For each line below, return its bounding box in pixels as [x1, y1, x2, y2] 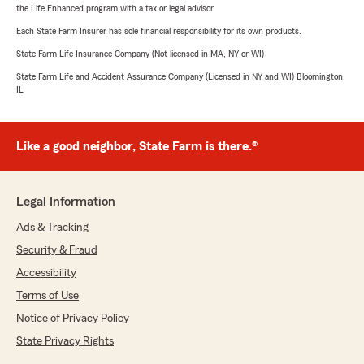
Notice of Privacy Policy [16, 313, 129, 324]
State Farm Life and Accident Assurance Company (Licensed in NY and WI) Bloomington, [16, 71, 345, 81]
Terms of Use [16, 290, 79, 301]
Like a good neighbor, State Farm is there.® [16, 140, 258, 153]
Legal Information [16, 195, 115, 208]
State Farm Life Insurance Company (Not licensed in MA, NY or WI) [16, 49, 264, 58]
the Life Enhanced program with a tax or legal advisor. [16, 3, 215, 13]
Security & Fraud [16, 245, 97, 256]
